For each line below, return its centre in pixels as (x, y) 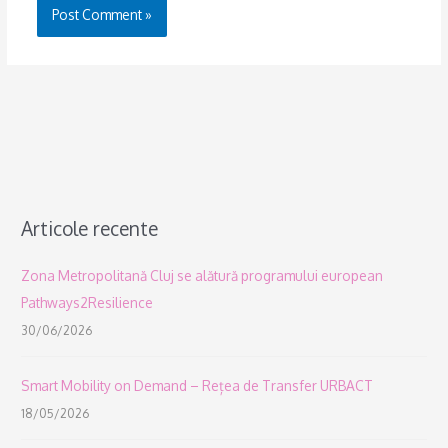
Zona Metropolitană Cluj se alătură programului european (202, 276)
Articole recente (90, 229)
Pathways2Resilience (87, 303)
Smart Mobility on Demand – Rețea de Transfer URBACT (197, 386)
